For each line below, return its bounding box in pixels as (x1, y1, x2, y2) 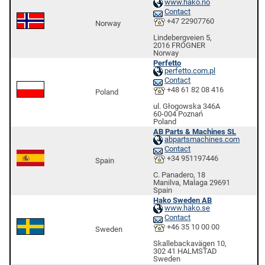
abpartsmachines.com (164, 135, 240, 144)
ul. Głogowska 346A (153, 101, 221, 111)
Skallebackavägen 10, (153, 238, 227, 248)
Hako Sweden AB (153, 196, 212, 205)
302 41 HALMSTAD (153, 246, 218, 256)
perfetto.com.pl (164, 66, 216, 76)
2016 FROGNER (153, 40, 206, 50)
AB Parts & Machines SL (153, 127, 237, 136)
